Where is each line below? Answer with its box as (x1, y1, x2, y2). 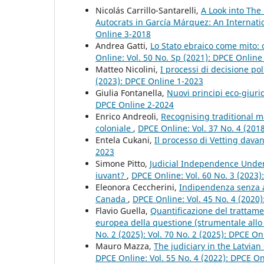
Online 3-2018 (95, 28, 151, 39)
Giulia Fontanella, (95, 87, 167, 98)
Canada (95, 193, 128, 204)
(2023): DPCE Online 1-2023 (95, 75, 203, 87)
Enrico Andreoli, (95, 110, 161, 122)
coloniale (95, 122, 133, 134)
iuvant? (95, 169, 127, 181)
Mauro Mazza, (95, 240, 154, 252)
